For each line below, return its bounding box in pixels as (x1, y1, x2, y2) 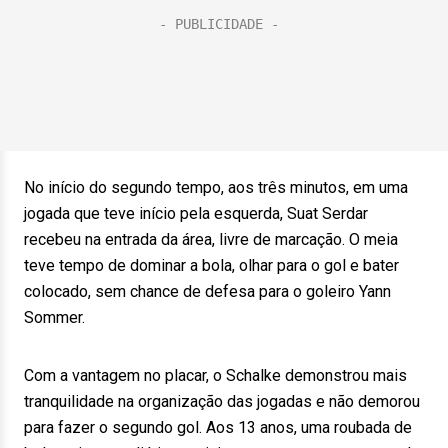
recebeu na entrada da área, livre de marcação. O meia (24, 230, 398, 249)
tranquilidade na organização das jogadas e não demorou (24, 392, 420, 411)
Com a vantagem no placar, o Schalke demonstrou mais (24, 366, 407, 385)
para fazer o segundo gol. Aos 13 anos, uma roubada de (24, 418, 412, 437)
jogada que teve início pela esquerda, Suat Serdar (24, 204, 368, 223)
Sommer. (24, 308, 85, 327)
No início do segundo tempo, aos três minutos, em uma (24, 178, 408, 197)
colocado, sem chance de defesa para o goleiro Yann (24, 282, 391, 301)
